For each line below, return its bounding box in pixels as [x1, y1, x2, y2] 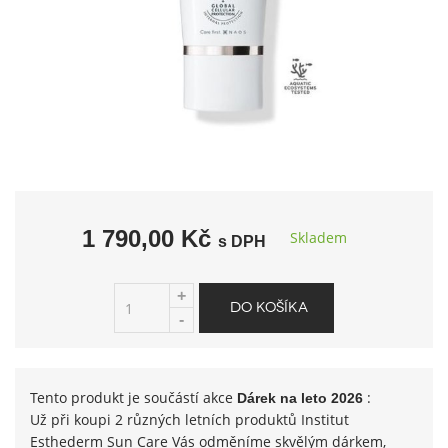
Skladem [289, 228, 347, 247]
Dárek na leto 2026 [237, 390, 363, 406]
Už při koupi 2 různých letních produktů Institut [30, 410, 349, 429]
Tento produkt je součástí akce [30, 388, 237, 407]
